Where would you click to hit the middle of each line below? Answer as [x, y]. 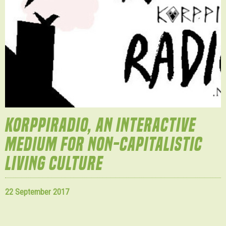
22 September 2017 [37, 192]
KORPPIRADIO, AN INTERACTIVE [100, 125]
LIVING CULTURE [54, 163]
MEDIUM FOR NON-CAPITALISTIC [104, 144]
